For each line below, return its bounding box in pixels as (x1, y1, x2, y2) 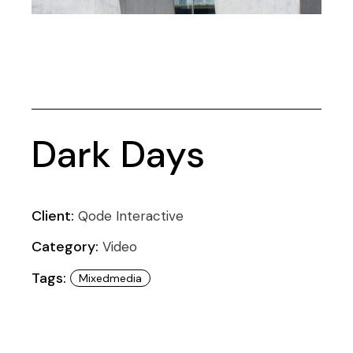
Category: (32, 237, 99, 257)
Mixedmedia (79, 271, 143, 286)
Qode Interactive (78, 207, 184, 225)
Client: (32, 206, 75, 226)
